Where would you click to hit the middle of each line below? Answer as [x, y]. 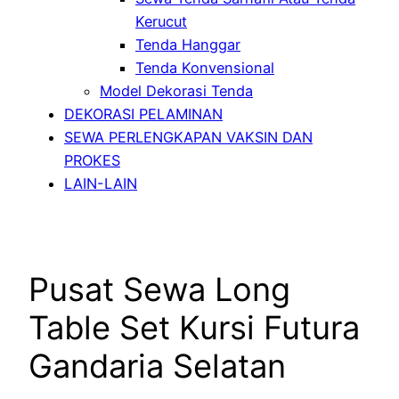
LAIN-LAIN [101, 183]
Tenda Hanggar [188, 44]
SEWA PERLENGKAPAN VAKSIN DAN [188, 137]
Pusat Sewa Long [159, 289]
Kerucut [161, 21]
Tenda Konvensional [205, 67]
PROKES [92, 160]
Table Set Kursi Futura [194, 327]
